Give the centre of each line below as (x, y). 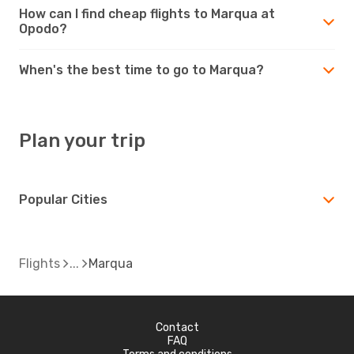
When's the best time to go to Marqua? (141, 70)
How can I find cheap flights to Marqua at (147, 13)
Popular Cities (63, 199)
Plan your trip (82, 140)
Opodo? (43, 28)
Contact (177, 327)
